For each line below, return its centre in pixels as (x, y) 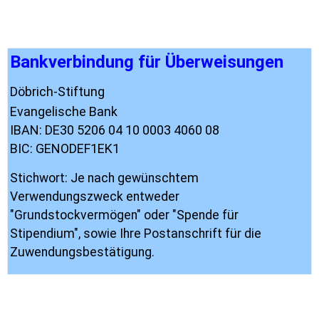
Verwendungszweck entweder (95, 197)
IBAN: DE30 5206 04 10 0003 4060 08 (115, 130)
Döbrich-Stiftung (57, 91)
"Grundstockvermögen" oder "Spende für (124, 215)
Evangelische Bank (64, 111)
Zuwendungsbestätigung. (82, 252)
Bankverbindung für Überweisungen (147, 62)
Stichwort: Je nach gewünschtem (104, 178)
